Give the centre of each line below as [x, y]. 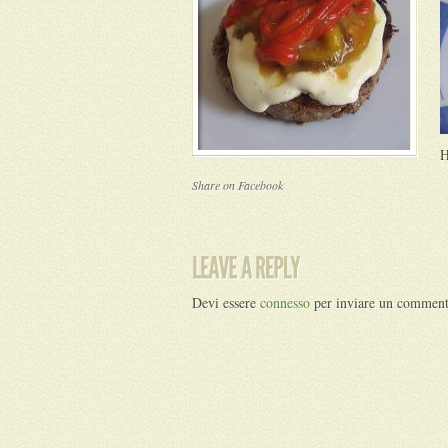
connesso [285, 302]
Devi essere [226, 302]
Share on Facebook [237, 185]
